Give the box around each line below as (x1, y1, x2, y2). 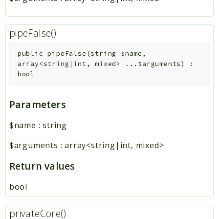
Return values (9, 159, 75, 173)
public (17, 49, 44, 58)
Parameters (9, 98, 66, 111)
